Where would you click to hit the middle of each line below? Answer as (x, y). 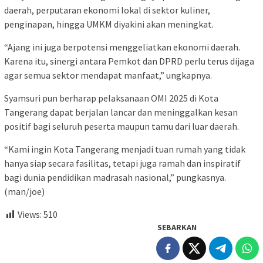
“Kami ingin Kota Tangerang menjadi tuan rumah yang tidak (125, 149)
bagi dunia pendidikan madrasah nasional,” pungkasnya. (115, 177)
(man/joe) (24, 191)
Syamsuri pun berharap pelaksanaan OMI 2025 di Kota (111, 98)
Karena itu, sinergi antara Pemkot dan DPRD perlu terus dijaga (129, 61)
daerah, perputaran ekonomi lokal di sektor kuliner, (107, 10)
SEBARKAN (177, 227)
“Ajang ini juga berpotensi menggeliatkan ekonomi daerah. (122, 47)
